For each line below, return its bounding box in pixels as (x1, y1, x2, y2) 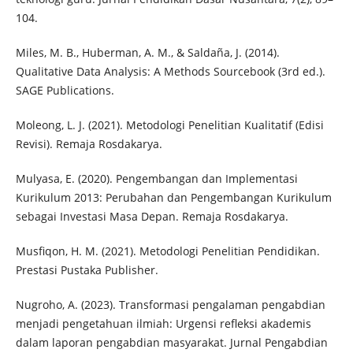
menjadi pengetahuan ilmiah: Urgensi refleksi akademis (15, 316, 311, 332)
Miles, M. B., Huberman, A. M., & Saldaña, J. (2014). (15, 45, 280, 61)
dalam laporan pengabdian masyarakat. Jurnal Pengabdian (15, 335, 328, 351)
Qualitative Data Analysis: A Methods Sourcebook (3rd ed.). (15, 64, 325, 80)
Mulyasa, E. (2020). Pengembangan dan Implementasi (15, 171, 298, 187)
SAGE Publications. (15, 83, 114, 98)
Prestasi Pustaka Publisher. (15, 262, 158, 278)
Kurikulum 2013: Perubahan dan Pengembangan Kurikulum (15, 190, 332, 206)
